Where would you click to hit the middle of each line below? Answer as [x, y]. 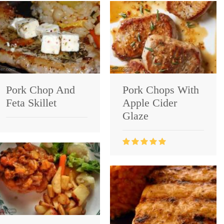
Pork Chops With [161, 89]
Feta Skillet [31, 102]
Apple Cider [150, 102]
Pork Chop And [40, 89]
